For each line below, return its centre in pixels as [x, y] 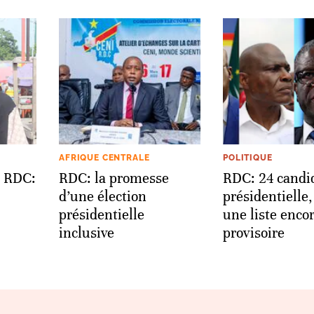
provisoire [254, 233]
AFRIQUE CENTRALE [104, 157]
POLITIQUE [248, 157]
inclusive [87, 233]
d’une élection [103, 196]
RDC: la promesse [114, 178]
